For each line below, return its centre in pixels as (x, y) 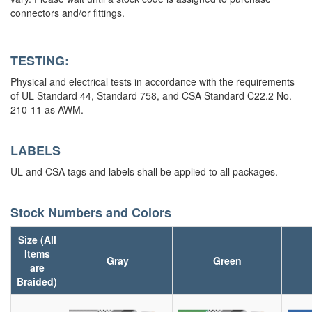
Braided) (37, 282)
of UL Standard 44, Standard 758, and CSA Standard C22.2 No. (151, 96)
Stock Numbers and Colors (91, 213)
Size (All (37, 240)
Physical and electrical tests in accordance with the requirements (153, 82)
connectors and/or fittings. (68, 13)
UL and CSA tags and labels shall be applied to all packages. (144, 172)
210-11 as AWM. (47, 110)
